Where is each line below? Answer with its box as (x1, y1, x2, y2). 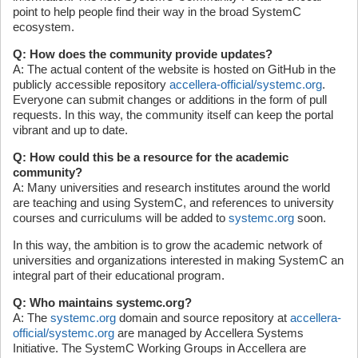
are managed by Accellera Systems (114, 325, 304, 340)
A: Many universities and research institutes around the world (13, 180, 330, 194)
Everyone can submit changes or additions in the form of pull (13, 92, 327, 106)
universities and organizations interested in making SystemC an (13, 253, 344, 267)
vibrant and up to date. (13, 122, 128, 137)
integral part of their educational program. (13, 268, 225, 282)
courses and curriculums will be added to (13, 210, 229, 225)
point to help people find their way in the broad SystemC (13, 4, 301, 18)
